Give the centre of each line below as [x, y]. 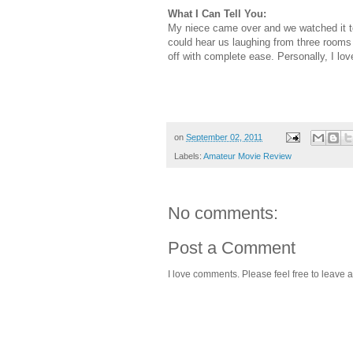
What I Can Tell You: [217, 13]
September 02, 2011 [224, 137]
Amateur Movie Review [247, 156]
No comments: [223, 214]
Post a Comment [232, 248]
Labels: [189, 156]
